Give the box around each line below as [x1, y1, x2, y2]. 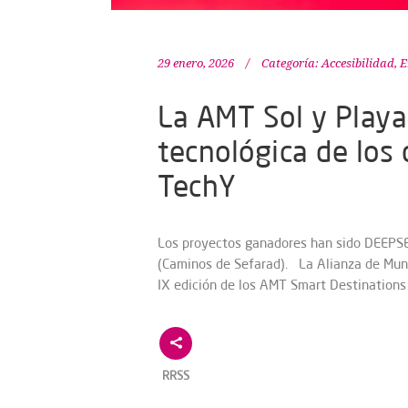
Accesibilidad [321, 56, 394, 70]
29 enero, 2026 [158, 56, 234, 70]
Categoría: [261, 56, 319, 70]
